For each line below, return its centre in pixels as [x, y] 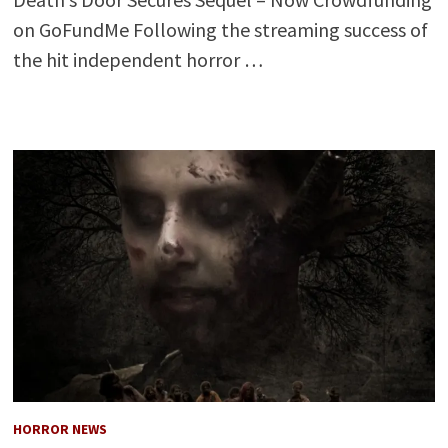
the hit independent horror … [137, 60]
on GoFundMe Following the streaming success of [220, 30]
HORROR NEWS [59, 428]
